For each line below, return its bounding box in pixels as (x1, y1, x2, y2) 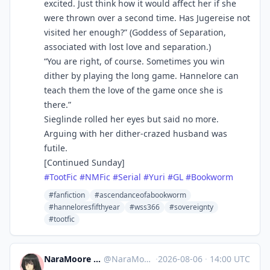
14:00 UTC (207, 253, 250, 265)
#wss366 (130, 202, 160, 212)
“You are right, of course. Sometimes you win (44, 55, 225, 67)
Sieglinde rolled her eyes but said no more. (44, 113, 219, 125)
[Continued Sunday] (44, 157, 125, 168)
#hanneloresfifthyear (49, 202, 120, 212)
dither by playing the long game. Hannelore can (44, 70, 239, 81)
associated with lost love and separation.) (44, 41, 211, 52)
